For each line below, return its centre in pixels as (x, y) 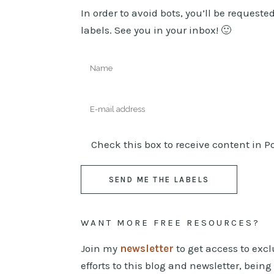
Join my (100, 248)
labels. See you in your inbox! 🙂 (156, 30)
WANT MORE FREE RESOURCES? (170, 222)
